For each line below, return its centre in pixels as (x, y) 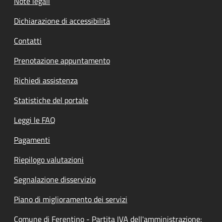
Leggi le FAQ (35, 120)
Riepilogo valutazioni (49, 160)
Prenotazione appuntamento (62, 61)
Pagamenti (32, 140)
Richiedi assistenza (46, 81)
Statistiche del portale (51, 100)
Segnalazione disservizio (55, 180)
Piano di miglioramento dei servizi (71, 199)
